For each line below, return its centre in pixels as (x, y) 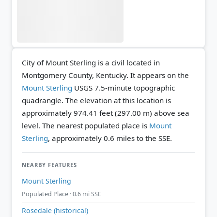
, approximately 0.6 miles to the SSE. (110, 138)
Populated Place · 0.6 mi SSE (62, 194)
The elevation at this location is (118, 100)
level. (31, 125)
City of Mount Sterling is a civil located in (91, 62)
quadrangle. (44, 100)
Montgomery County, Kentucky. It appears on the (105, 75)
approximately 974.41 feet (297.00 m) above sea (106, 113)
